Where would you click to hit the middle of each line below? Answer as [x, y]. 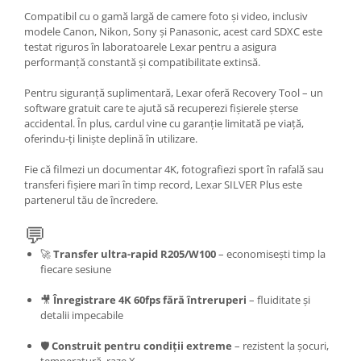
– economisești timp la [271, 253]
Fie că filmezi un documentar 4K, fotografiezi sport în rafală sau [174, 169]
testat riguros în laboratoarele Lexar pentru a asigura [150, 46]
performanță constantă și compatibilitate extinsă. [142, 62]
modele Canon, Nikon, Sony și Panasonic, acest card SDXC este [173, 31]
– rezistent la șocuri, [280, 345]
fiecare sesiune [76, 269]
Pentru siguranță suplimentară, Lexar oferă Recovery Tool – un [174, 92]
